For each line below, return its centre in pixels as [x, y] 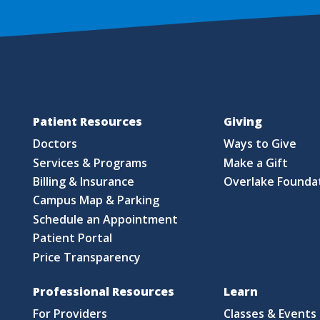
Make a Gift [256, 162]
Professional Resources [103, 291]
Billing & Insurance [84, 182]
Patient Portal [73, 238]
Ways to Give [260, 144]
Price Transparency [87, 257]
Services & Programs [90, 162]
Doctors [55, 144]
